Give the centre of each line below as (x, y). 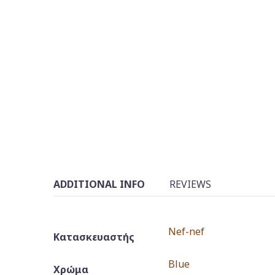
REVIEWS (190, 184)
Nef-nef (186, 231)
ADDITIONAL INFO (99, 184)
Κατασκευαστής (94, 237)
